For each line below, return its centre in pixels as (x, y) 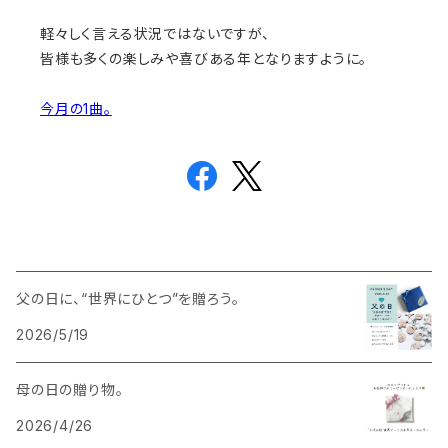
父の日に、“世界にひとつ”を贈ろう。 (128, 298)
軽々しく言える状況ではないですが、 (155, 33)
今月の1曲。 (76, 108)
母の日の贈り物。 (70, 389)
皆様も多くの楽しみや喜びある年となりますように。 (204, 58)
